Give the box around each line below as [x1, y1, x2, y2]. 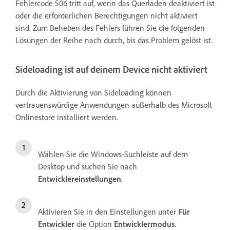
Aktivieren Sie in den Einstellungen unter [38, 206, 178, 217]
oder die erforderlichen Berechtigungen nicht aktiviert [15, 10, 198, 21]
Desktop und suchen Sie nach [38, 161, 137, 172]
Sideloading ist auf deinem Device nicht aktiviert [15, 63, 207, 75]
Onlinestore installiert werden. [15, 112, 118, 123]
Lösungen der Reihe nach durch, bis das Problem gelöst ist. [15, 34, 213, 45]
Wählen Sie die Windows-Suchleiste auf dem [38, 149, 188, 160]
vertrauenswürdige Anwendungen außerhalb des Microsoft [15, 100, 212, 110]
